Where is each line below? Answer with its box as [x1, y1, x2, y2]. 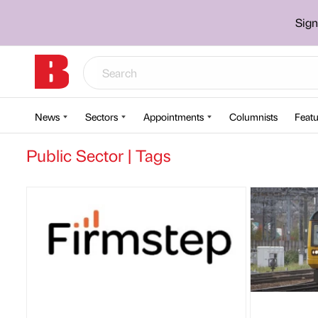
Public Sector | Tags [26, 144, 170, 166]
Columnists [229, 110, 278, 123]
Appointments [143, 110, 204, 123]
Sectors [85, 110, 118, 123]
